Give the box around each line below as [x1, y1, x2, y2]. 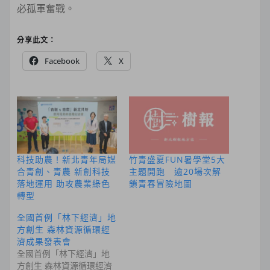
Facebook [45, 55, 80, 66]
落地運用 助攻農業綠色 [17, 177, 110, 189]
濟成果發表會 [17, 235, 71, 247]
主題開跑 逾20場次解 [129, 165, 221, 177]
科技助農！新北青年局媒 [17, 153, 116, 165]
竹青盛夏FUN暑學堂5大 [129, 153, 225, 165]
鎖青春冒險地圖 [129, 177, 192, 189]
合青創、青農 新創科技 [17, 165, 110, 177]
